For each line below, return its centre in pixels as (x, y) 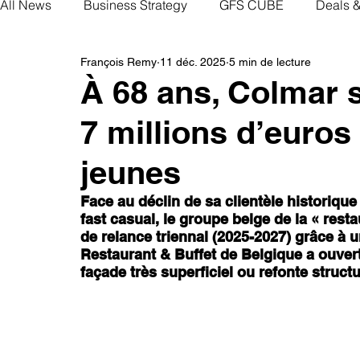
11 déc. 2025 (193, 62)
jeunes (131, 172)
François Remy (119, 62)
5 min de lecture (270, 62)
